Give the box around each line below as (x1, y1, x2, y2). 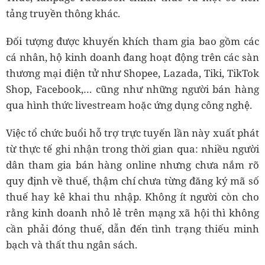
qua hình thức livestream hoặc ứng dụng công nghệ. (6, 98, 252, 112)
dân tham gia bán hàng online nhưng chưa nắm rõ (6, 157, 259, 172)
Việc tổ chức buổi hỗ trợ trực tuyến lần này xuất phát (6, 125, 259, 140)
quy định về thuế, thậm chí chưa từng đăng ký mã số (6, 173, 259, 188)
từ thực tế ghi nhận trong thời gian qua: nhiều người (6, 141, 259, 156)
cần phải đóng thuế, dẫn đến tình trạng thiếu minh (6, 221, 259, 235)
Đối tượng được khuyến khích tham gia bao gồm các (6, 34, 259, 48)
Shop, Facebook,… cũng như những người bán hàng (6, 82, 259, 96)
